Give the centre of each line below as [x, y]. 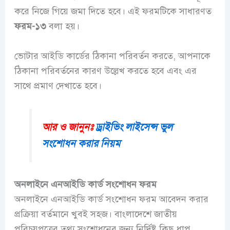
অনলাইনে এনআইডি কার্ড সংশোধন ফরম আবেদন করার [111, 199]
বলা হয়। [63, 26]
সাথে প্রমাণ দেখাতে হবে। [58, 86]
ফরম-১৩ [30, 26]
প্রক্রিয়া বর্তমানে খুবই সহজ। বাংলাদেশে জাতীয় [95, 214]
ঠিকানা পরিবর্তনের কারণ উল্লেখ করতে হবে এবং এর [105, 71]
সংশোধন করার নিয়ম [81, 143]
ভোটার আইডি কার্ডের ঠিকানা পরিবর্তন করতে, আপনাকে [112, 56]
